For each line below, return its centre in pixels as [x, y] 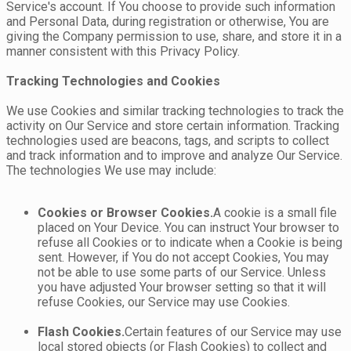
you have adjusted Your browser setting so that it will [182, 288]
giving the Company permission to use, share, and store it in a [174, 37]
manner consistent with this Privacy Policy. [123, 52]
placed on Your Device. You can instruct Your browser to [188, 228]
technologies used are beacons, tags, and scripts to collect [168, 141]
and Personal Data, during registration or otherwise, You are [168, 22]
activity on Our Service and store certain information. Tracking [173, 126]
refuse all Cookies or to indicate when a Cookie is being [190, 243]
